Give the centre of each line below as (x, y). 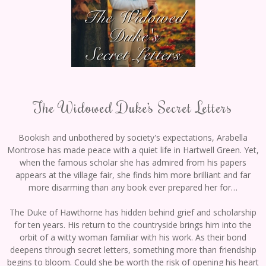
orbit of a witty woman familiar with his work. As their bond (133, 237)
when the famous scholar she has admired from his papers (133, 163)
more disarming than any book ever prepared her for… (133, 188)
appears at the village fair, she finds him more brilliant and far (133, 175)
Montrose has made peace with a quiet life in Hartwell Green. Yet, (133, 150)
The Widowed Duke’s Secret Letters (133, 107)
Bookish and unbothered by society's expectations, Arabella (133, 138)
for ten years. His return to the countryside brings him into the (133, 225)
